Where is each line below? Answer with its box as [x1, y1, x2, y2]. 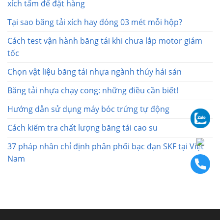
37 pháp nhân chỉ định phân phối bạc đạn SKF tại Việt [7, 140, 204, 152]
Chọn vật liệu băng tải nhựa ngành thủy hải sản [7, 66, 182, 77]
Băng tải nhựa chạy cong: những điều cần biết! [7, 84, 178, 96]
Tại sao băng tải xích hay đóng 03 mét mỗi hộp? [7, 16, 182, 27]
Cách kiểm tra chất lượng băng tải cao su [7, 122, 158, 133]
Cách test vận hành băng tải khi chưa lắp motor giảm [7, 35, 202, 46]
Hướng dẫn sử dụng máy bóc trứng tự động [7, 103, 169, 114]
